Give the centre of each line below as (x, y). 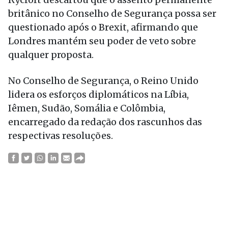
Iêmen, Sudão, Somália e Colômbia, (87, 108)
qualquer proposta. (51, 55)
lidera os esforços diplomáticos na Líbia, (98, 94)
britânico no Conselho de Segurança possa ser (112, 13)
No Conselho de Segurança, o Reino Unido (103, 81)
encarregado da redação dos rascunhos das (105, 122)
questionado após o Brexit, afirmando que (103, 27)
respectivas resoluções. (61, 136)
